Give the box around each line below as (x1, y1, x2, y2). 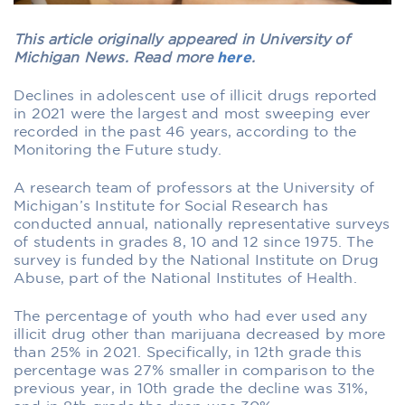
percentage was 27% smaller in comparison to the (14, 363, 375, 378)
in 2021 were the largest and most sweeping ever (14, 107, 371, 121)
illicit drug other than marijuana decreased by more (14, 327, 386, 342)
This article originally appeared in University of (14, 33, 350, 47)
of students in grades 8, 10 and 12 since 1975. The (14, 235, 374, 250)
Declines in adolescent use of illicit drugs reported (14, 89, 378, 103)
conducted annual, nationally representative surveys (14, 217, 391, 231)
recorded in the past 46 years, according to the (14, 125, 357, 139)
